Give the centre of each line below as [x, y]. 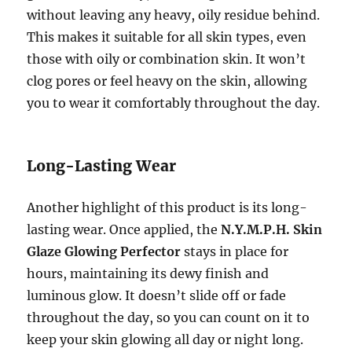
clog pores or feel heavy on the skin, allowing [167, 81]
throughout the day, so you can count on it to [169, 318]
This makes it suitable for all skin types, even [167, 37]
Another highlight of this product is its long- [167, 208]
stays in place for [235, 252]
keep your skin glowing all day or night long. [165, 340]
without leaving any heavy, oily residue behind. [174, 15]
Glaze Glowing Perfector [104, 252]
